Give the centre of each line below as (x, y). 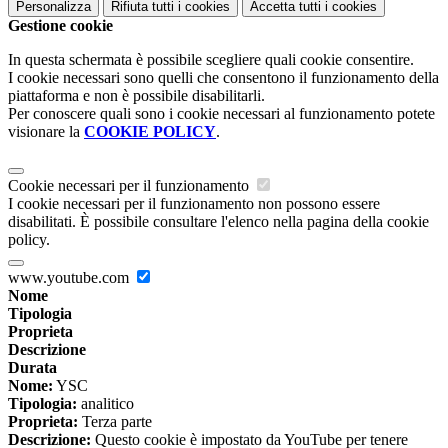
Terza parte (115, 421)
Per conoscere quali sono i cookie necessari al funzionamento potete (221, 113)
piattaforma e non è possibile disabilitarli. (136, 95)
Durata (32, 367)
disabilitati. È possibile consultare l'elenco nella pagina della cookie (218, 221)
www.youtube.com (70, 277)
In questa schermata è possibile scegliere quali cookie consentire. (211, 59)
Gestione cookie (60, 25)
